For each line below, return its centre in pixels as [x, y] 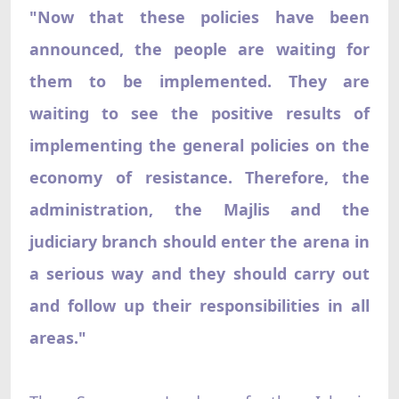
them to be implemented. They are [199, 81]
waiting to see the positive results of [199, 113]
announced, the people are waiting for [199, 49]
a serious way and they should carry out [199, 273]
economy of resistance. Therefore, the [199, 177]
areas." [57, 337]
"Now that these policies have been [199, 16]
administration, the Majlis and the [199, 209]
